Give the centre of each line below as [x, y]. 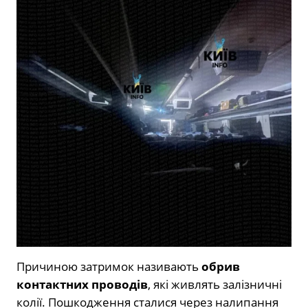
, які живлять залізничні [215, 284]
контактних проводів [82, 284]
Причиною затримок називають [109, 266]
